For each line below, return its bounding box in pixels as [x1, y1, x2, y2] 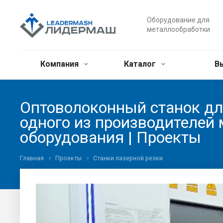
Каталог [123, 59, 158, 69]
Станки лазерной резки [93, 155, 163, 162]
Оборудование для [147, 16, 210, 24]
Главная [20, 155, 44, 162]
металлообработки [147, 25, 211, 33]
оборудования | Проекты [20, 128, 201, 147]
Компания [40, 59, 81, 69]
